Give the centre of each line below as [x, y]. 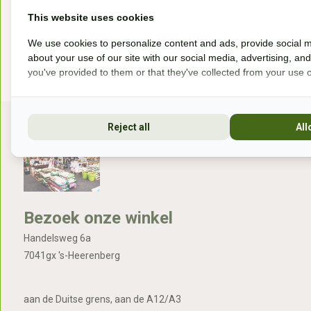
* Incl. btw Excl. [274, 17]
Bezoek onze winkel [98, 218]
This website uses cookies [91, 17]
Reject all [128, 127]
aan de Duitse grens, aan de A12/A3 [102, 299]
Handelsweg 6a [57, 238]
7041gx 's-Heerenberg [72, 255]
